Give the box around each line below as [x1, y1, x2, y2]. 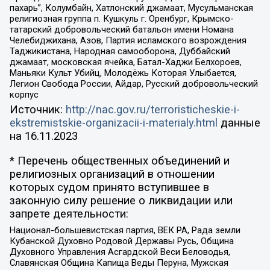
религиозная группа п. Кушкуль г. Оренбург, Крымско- [9, 13, 234, 24]
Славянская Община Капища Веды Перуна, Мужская [9, 257, 228, 269]
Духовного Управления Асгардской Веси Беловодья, [9, 246, 230, 258]
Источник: [9, 103, 66, 117]
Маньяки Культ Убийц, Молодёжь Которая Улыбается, [9, 67, 236, 78]
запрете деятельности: [9, 207, 128, 221]
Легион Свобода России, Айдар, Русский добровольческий [9, 78, 258, 89]
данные [217, 116, 260, 130]
